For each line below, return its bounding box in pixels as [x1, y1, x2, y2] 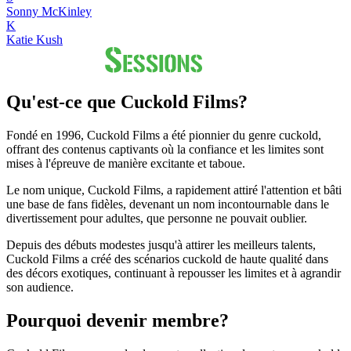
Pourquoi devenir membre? [6, 309, 229, 331]
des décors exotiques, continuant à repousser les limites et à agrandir [6, 266, 341, 280]
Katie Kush [6, 33, 63, 47]
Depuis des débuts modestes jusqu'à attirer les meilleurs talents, [6, 237, 316, 251]
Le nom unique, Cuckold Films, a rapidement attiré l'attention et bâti [6, 183, 342, 197]
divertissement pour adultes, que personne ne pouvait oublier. [6, 211, 307, 225]
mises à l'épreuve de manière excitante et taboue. [6, 156, 245, 170]
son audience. [6, 280, 74, 294]
